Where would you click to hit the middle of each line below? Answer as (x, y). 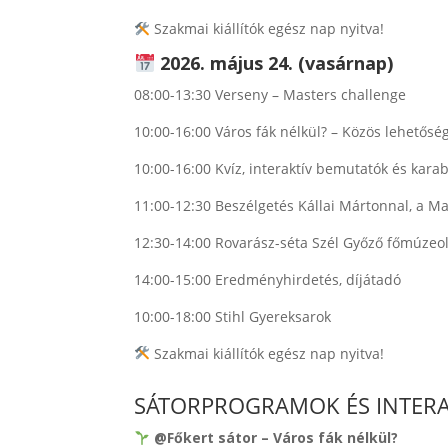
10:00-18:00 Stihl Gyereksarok (233, 316)
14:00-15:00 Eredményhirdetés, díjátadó (268, 279)
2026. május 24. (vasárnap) (276, 63)
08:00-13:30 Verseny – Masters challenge (270, 94)
